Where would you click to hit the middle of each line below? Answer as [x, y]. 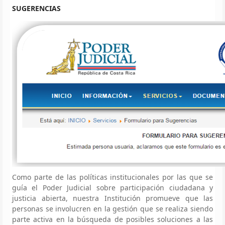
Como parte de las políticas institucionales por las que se [113, 177]
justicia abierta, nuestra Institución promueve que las [113, 198]
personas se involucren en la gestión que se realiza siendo [113, 208]
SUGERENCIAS [36, 8]
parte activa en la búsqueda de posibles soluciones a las [113, 219]
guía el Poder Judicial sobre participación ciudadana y [113, 187]
